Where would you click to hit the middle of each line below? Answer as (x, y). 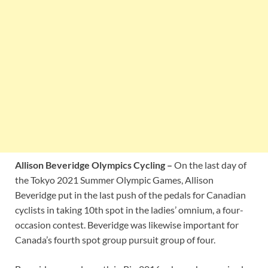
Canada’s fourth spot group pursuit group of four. (115, 240)
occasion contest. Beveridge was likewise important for (127, 225)
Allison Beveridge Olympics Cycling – (94, 165)
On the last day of (209, 165)
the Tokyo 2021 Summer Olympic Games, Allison (114, 180)
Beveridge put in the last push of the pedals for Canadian (130, 195)
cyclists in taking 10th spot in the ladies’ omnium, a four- (129, 210)
